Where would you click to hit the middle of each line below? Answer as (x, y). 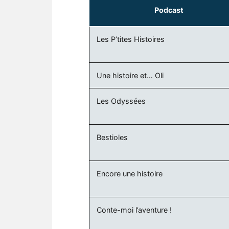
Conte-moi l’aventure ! (134, 210)
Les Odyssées (121, 101)
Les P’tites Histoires (131, 39)
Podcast (169, 10)
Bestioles (112, 137)
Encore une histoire (130, 173)
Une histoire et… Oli (130, 75)
